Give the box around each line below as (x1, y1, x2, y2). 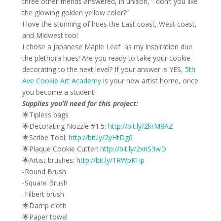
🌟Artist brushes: (22, 155, 76, 165)
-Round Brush (22, 166, 66, 176)
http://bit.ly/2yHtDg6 (68, 132, 133, 142)
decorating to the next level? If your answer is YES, (22, 64, 183, 74)
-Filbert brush (22, 189, 64, 199)
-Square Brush (22, 178, 68, 187)
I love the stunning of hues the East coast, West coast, (22, 19, 197, 29)
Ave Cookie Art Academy (22, 75, 101, 85)
